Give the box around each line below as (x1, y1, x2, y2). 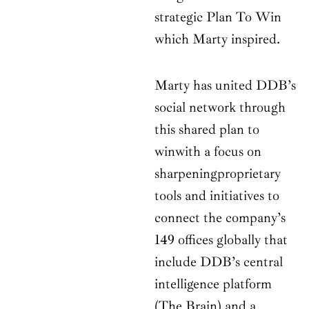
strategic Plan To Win (154, 8, 281, 26)
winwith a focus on (154, 143, 261, 161)
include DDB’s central (154, 253, 283, 271)
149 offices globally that (154, 231, 288, 249)
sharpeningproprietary (154, 165, 281, 183)
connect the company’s (154, 209, 286, 227)
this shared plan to (154, 121, 259, 139)
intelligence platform (154, 275, 272, 293)
